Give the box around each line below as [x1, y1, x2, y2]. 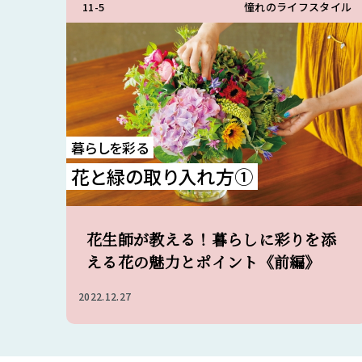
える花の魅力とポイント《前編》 [86, 250, 321, 272]
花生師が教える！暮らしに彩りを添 [86, 228, 337, 250]
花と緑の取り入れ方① [71, 162, 254, 190]
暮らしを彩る [71, 137, 149, 158]
